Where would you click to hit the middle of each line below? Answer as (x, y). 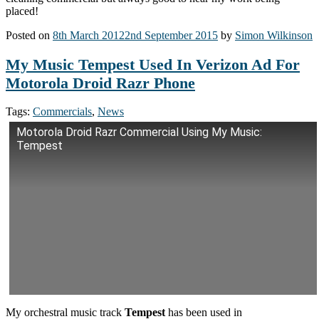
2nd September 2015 (171, 36)
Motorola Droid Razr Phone (100, 83)
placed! (22, 11)
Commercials (62, 112)
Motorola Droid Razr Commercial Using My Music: (139, 132)
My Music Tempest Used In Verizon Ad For (153, 64)
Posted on (29, 36)
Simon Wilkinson (274, 36)
